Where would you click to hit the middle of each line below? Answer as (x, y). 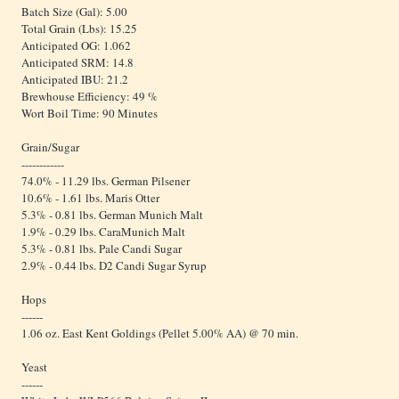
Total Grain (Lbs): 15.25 (79, 29)
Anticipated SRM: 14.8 (77, 63)
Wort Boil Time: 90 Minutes (90, 114)
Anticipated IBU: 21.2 (75, 80)
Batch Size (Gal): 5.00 (74, 12)
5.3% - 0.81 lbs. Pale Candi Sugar (102, 249)
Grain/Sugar (50, 147)
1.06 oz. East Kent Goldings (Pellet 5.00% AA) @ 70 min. (160, 334)
